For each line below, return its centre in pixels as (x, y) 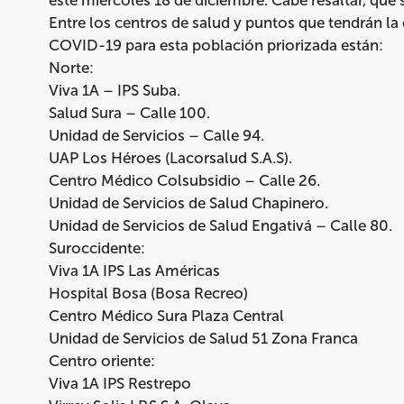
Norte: (71, 67)
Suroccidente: (97, 248)
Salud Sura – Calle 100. (129, 112)
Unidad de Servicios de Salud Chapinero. (188, 202)
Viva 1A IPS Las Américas (134, 270)
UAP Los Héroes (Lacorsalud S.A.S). (170, 157)
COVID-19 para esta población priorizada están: (216, 45)
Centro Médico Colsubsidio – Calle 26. (184, 180)
